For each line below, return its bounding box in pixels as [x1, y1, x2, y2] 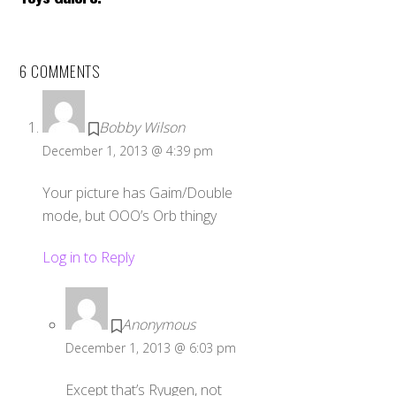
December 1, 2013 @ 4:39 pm [42, 142, 213, 160]
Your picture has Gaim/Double [42, 183, 232, 203]
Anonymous [121, 314, 195, 334]
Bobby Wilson [99, 118, 185, 138]
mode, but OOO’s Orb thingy [42, 206, 217, 226]
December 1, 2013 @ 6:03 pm [65, 339, 236, 356]
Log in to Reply [42, 247, 134, 268]
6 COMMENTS [19, 58, 102, 82]
